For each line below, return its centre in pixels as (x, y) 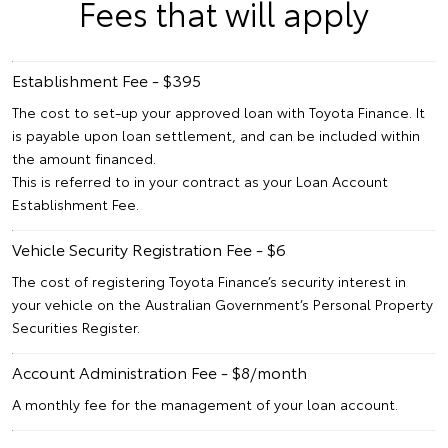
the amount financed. (84, 158)
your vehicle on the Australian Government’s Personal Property (222, 304)
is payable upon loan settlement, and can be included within (216, 135)
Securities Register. (76, 327)
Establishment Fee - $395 (106, 80)
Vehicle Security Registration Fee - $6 (149, 249)
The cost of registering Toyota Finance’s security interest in (209, 281)
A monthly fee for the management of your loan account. (205, 404)
